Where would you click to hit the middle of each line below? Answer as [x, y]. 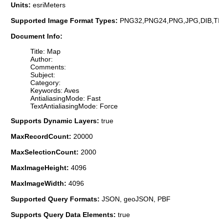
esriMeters [49, 5]
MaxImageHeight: [41, 167]
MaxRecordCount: [42, 136]
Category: [45, 82]
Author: [42, 59]
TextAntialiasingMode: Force [74, 106]
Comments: [48, 67]
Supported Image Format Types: [65, 21]
